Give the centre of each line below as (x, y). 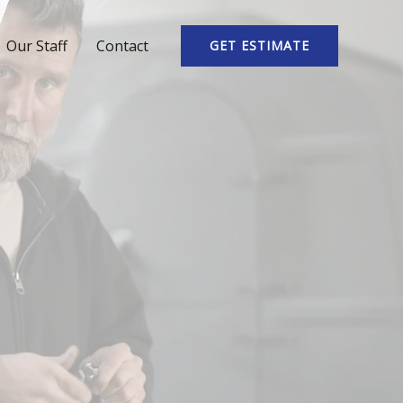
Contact (122, 46)
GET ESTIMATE (260, 45)
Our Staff (37, 46)
